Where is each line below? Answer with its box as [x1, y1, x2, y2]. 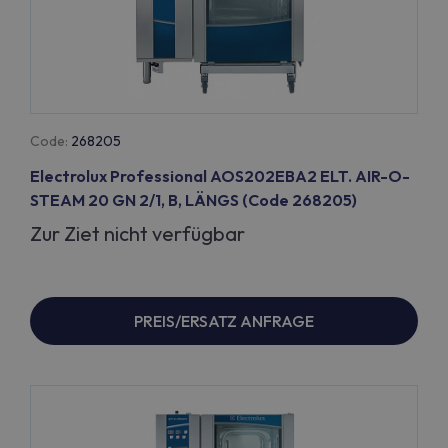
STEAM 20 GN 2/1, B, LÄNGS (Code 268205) [30, 190, 357, 210]
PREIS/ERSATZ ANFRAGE [134, 311, 314, 331]
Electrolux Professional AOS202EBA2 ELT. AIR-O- [30, 166, 410, 186]
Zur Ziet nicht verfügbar [30, 221, 245, 246]
